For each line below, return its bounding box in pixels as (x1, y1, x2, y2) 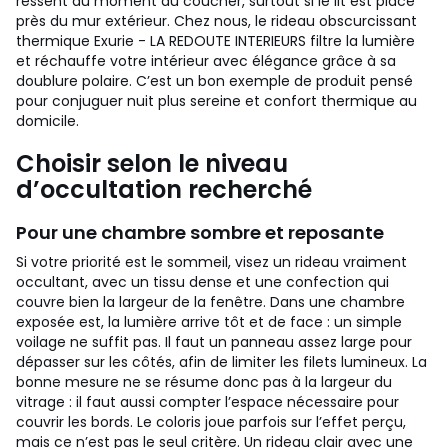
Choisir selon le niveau (16, 147, 288, 180)
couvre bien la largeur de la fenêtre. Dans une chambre (16, 292, 405, 312)
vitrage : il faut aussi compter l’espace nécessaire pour (16, 392, 399, 412)
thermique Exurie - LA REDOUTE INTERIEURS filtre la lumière (16, 31, 415, 51)
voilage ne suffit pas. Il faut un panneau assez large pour (16, 332, 412, 352)
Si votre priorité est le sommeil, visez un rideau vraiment (16, 252, 407, 272)
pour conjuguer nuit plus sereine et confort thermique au (16, 91, 417, 111)
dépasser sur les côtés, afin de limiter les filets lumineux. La (16, 352, 427, 372)
